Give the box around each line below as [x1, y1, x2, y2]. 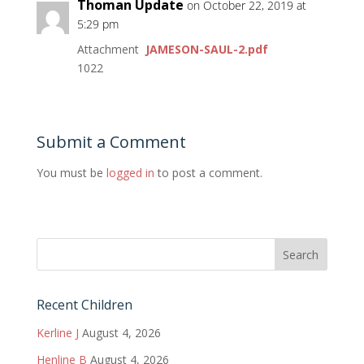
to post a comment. [154, 165, 262, 181]
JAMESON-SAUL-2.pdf [145, 41, 268, 58]
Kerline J [36, 325, 79, 341]
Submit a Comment [36, 131, 186, 154]
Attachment [76, 41, 142, 58]
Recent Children [36, 296, 132, 314]
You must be [36, 165, 106, 181]
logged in [106, 165, 154, 181]
